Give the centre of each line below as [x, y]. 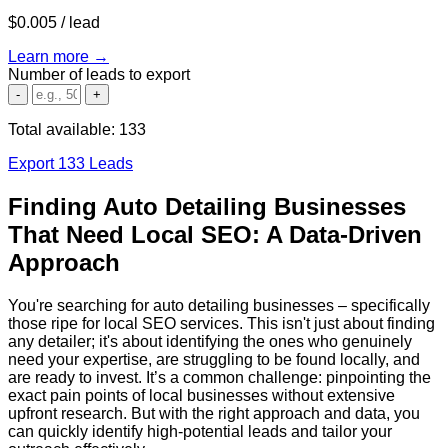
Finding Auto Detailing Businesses [207, 206]
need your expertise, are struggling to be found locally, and [214, 359]
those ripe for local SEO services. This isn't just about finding [221, 323]
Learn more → [58, 56]
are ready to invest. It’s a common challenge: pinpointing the [219, 377]
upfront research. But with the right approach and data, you [214, 413]
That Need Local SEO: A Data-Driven [215, 234]
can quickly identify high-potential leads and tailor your [200, 431]
